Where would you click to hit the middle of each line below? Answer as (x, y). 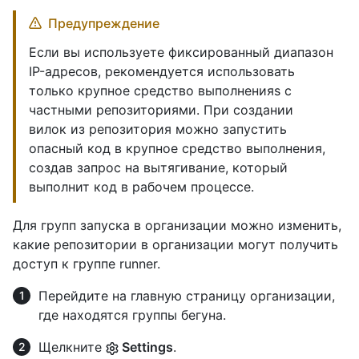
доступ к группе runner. (87, 263)
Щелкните (72, 347)
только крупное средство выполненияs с (160, 90)
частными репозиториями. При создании (161, 109)
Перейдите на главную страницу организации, (187, 295)
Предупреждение (104, 23)
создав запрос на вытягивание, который (158, 167)
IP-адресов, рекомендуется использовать (162, 71)
